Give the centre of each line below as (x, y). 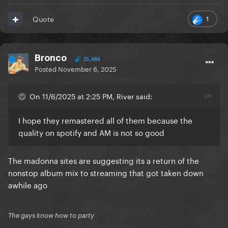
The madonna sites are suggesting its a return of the (104, 160)
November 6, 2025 (87, 68)
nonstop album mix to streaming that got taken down (106, 172)
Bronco (51, 58)
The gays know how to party (51, 216)
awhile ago (29, 184)
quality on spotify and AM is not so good (91, 132)
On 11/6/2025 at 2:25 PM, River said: (91, 96)
